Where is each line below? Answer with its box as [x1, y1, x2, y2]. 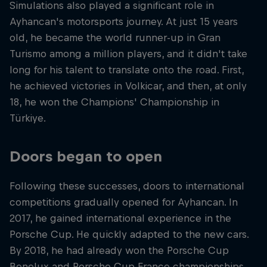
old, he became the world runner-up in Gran [10, 32, 221, 44]
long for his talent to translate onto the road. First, [10, 64, 244, 76]
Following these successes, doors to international [10, 180, 244, 193]
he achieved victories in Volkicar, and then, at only [10, 80, 247, 92]
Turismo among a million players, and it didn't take [10, 48, 247, 60]
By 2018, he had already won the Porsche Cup [10, 244, 229, 257]
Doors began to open [10, 148, 162, 165]
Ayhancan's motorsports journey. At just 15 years [10, 15, 238, 28]
